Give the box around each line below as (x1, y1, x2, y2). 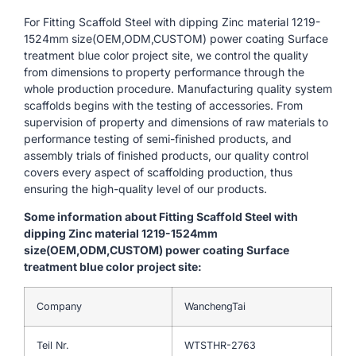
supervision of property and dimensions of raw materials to (24, 114, 328, 129)
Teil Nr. (37, 339, 69, 351)
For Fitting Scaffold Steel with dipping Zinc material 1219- (24, 14, 320, 29)
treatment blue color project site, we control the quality (24, 48, 308, 62)
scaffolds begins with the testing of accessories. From (24, 98, 303, 112)
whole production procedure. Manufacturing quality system (24, 81, 332, 95)
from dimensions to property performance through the (24, 64, 304, 79)
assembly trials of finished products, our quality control (24, 148, 308, 162)
